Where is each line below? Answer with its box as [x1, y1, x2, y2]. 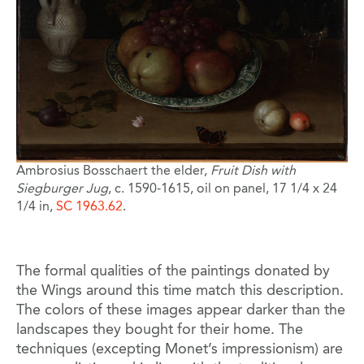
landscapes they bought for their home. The [16, 323, 303, 338]
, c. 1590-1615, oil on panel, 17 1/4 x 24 [108, 183, 337, 197]
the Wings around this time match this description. [16, 284, 344, 299]
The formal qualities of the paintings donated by [16, 264, 330, 279]
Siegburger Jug [16, 183, 108, 197]
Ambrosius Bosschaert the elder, [16, 165, 210, 179]
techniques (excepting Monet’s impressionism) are [16, 342, 343, 357]
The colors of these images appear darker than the [16, 303, 345, 318]
